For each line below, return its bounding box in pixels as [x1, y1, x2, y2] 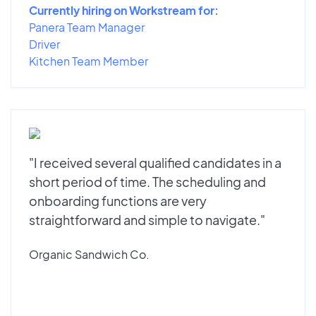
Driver [29, 36, 60, 51]
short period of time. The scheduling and [29, 173, 266, 190]
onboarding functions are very [29, 192, 207, 209]
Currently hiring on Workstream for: [29, 2, 219, 18]
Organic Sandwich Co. [29, 246, 150, 262]
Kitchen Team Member [29, 53, 148, 68]
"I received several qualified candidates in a [29, 154, 281, 171]
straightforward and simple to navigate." [29, 211, 265, 228]
